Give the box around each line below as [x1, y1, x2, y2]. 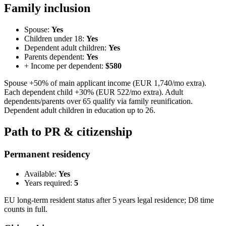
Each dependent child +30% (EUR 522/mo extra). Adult [4, 88, 183, 97]
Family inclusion [4, 2, 90, 15]
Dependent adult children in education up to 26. [4, 106, 155, 115]
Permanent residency [4, 148, 90, 159]
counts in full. [4, 204, 47, 213]
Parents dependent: [24, 52, 86, 62]
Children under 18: [24, 34, 86, 43]
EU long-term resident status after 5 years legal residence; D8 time [4, 195, 214, 204]
